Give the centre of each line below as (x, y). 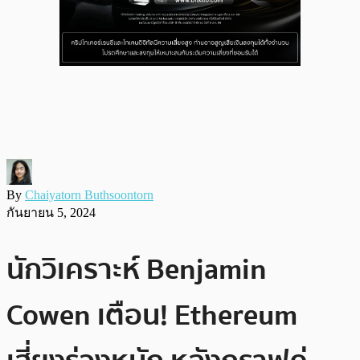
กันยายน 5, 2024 (51, 212)
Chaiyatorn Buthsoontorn (89, 194)
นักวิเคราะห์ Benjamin (137, 269)
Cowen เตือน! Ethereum (152, 315)
